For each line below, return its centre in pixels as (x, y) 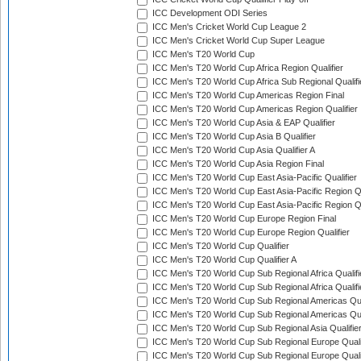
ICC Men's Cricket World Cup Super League (237, 41)
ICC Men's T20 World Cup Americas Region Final (247, 95)
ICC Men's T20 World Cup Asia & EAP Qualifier (243, 123)
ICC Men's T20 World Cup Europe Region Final (243, 219)
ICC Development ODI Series (209, 13)
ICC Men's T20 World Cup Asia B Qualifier (233, 137)
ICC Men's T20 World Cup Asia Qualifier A (232, 150)
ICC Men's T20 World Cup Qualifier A (223, 260)
